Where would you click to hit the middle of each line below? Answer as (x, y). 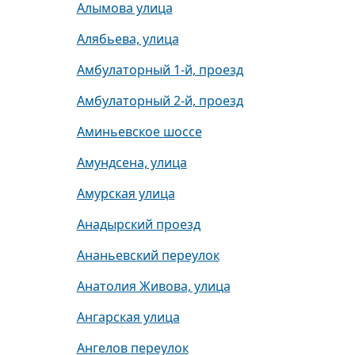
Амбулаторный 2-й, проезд (160, 101)
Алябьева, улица (128, 39)
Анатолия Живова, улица (153, 286)
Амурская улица (126, 193)
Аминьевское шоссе (139, 132)
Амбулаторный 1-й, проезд (160, 70)
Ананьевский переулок (148, 255)
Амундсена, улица (132, 162)
